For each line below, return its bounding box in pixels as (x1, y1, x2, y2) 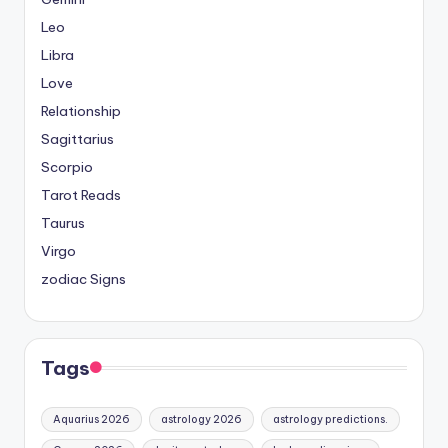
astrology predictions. (272, 412, 388, 426)
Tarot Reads (41, 186, 121, 205)
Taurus (41, 214, 85, 233)
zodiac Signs (41, 270, 126, 289)
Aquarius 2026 (53, 412, 131, 426)
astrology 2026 (160, 412, 242, 426)
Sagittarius (41, 130, 114, 149)
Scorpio (41, 158, 93, 177)
